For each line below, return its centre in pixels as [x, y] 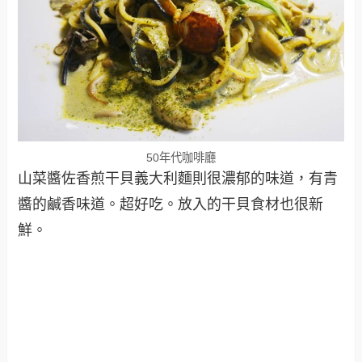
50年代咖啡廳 [181, 158]
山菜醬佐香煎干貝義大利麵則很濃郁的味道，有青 [178, 179]
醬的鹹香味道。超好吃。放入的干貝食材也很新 [171, 205]
